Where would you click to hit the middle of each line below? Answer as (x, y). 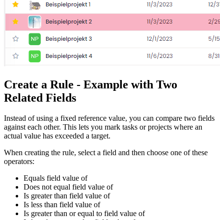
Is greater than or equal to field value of (84, 214)
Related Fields (40, 97)
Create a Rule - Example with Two (91, 84)
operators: (19, 162)
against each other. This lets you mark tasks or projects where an (103, 127)
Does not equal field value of (68, 187)
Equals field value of (55, 178)
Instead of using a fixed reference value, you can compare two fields (109, 118)
